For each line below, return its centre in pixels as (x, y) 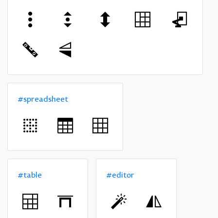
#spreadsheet (43, 99)
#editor (120, 174)
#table (30, 174)
